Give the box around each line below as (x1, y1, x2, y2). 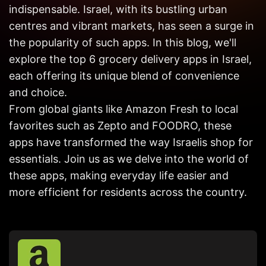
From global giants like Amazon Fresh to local (9, 102, 238, 115)
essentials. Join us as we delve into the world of (9, 152, 249, 165)
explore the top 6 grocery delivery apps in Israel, (9, 52, 252, 65)
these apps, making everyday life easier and (9, 169, 229, 182)
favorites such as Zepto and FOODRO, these (9, 119, 232, 132)
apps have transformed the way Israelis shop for (9, 135, 253, 148)
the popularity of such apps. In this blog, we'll (9, 36, 236, 49)
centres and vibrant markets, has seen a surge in (9, 19, 254, 32)
